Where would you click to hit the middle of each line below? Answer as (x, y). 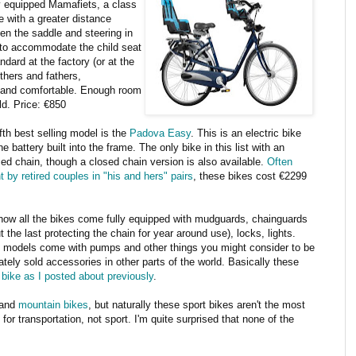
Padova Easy (160, 133)
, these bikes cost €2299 (250, 176)
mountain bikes (53, 304)
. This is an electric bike (246, 133)
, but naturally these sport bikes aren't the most (197, 304)
